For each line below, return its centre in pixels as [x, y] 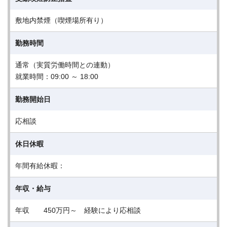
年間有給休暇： [44, 166]
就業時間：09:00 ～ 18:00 [57, 77]
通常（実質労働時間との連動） [65, 65]
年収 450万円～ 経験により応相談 [78, 210]
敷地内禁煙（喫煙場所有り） [61, 20]
